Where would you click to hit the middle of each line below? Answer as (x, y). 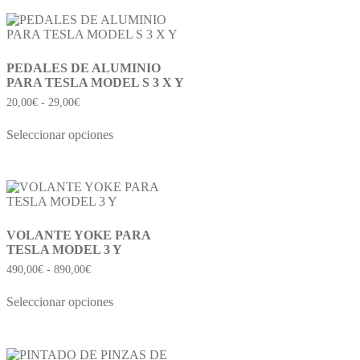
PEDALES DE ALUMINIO (84, 67)
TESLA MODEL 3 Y (64, 250)
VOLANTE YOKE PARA (78, 235)
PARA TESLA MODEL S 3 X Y (95, 82)
